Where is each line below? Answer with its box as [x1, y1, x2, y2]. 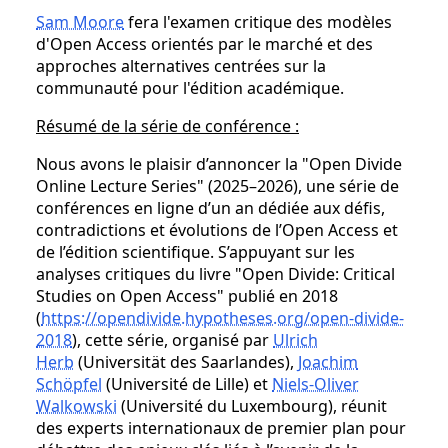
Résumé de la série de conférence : [36, 115, 299, 138]
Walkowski [36, 395, 117, 418]
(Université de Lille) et [102, 373, 272, 396]
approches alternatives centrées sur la [36, 55, 326, 78]
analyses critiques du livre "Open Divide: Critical [36, 263, 395, 286]
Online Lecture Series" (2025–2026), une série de [36, 175, 399, 198]
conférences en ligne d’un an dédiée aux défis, [36, 197, 385, 220]
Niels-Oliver [272, 373, 359, 396]
